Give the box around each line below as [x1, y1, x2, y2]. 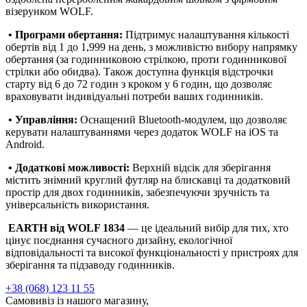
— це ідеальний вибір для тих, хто [127, 221, 288, 234]
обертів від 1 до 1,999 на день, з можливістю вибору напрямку [5, 40, 297, 53]
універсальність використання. [5, 198, 155, 210]
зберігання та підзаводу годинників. [5, 258, 175, 271]
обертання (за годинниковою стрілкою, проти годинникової [5, 53, 286, 65]
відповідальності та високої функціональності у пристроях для [5, 246, 298, 258]
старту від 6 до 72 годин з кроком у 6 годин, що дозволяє [5, 77, 272, 90]
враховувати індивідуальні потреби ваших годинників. [5, 90, 269, 102]
